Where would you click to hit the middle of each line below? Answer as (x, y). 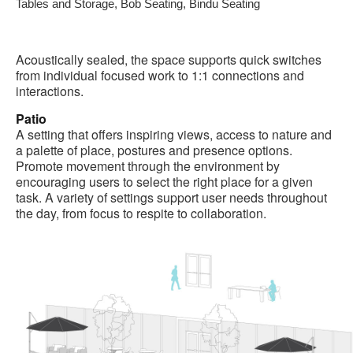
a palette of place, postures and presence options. (154, 150)
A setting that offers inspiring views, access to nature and (174, 135)
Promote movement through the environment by (148, 166)
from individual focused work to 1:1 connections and (160, 76)
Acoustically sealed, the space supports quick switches (169, 60)
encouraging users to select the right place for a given (164, 182)
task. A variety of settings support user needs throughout (171, 198)
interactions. (50, 91)
